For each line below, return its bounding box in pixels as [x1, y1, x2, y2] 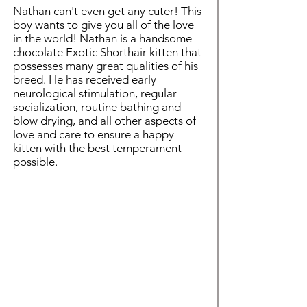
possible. [13, 155, 58, 169]
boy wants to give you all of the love [13, 18, 194, 32]
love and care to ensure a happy [13, 127, 174, 141]
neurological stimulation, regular [13, 86, 177, 100]
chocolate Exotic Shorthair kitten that [13, 45, 201, 59]
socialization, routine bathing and [13, 100, 181, 114]
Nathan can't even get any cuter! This [13, 4, 201, 18]
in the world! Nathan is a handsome [13, 32, 192, 45]
